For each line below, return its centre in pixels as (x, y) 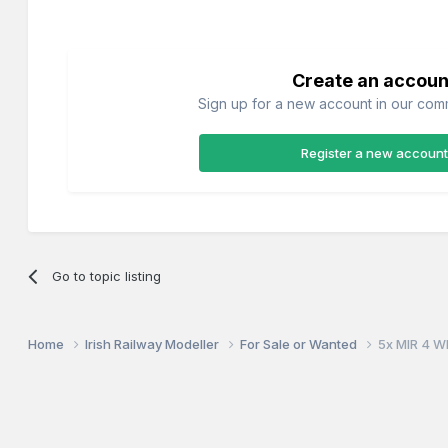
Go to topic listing (106, 275)
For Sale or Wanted (300, 343)
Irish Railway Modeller (154, 343)
